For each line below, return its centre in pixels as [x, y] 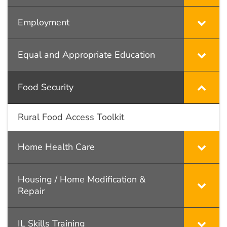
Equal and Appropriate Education [86, 54]
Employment [44, 22]
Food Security [46, 87]
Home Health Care [56, 147]
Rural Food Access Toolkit [71, 117]
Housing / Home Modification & [82, 179]
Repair [31, 191]
